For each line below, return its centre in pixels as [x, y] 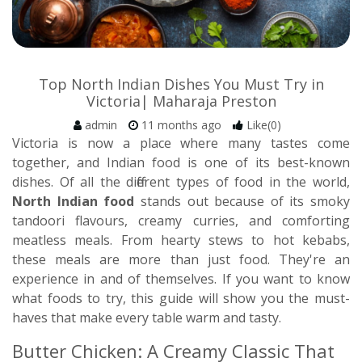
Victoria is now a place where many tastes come [181, 143]
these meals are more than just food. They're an [181, 259]
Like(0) [263, 125]
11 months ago [181, 125]
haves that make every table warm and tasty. [147, 318]
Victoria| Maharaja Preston [181, 101]
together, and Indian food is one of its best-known [181, 162]
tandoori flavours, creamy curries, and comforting [181, 221]
